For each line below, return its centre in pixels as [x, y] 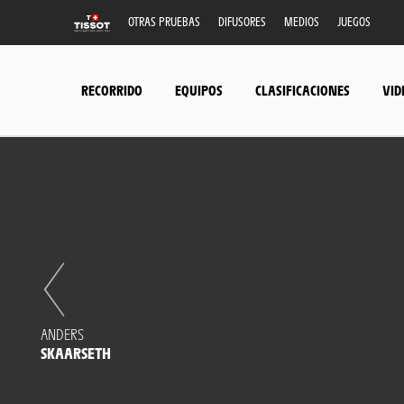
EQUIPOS [199, 89]
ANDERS [62, 334]
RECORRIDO [112, 89]
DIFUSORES [242, 21]
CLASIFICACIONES [303, 89]
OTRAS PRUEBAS [164, 21]
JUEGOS [354, 21]
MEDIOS [302, 21]
